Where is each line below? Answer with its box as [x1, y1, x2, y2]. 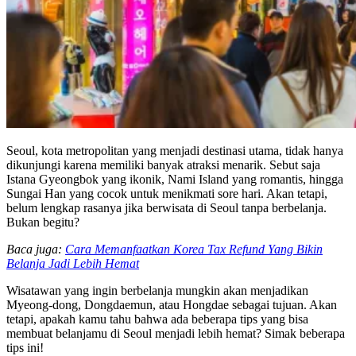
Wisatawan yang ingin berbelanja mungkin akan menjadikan [6, 283, 308, 297]
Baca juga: [6, 242, 65, 256]
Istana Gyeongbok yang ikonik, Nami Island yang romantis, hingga [6, 172, 343, 186]
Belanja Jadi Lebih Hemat [6, 256, 139, 270]
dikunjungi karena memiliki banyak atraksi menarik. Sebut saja [6, 157, 320, 172]
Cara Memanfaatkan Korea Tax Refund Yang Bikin [65, 242, 323, 256]
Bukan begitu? [6, 215, 79, 229]
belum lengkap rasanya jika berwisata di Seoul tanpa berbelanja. [6, 200, 327, 215]
